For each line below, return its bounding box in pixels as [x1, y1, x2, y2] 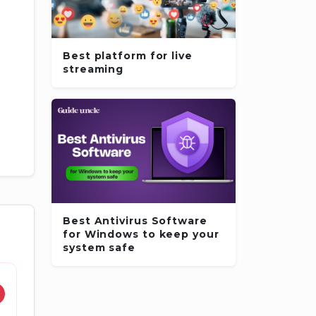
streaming [63, 63, 124, 76]
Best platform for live [63, 49, 193, 63]
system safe [63, 241, 135, 255]
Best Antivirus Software [63, 214, 207, 228]
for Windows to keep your [63, 228, 219, 241]
